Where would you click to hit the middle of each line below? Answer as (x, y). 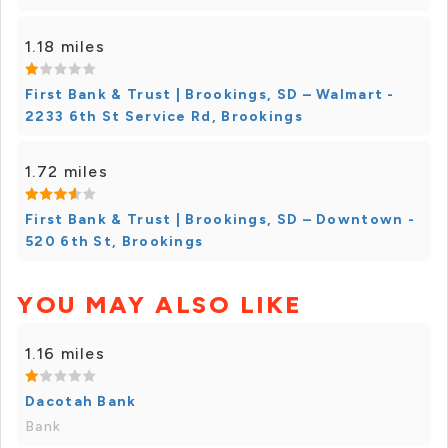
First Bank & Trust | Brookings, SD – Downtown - (220, 220)
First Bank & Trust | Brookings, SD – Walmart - (210, 95)
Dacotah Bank (81, 402)
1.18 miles (65, 47)
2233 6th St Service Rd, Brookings (164, 117)
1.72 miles (66, 172)
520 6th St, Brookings (114, 242)
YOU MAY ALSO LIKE (160, 305)
